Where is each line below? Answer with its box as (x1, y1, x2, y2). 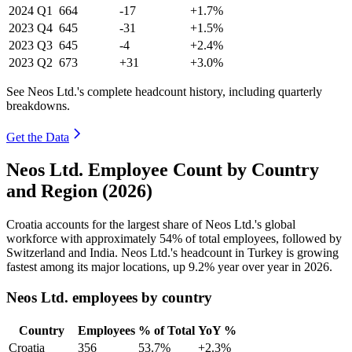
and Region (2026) (6, 181, 152, 202)
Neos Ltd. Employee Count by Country (6, 159, 319, 181)
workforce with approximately (6, 232, 159, 246)
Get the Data (6, 130, 69, 144)
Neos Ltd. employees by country (6, 289, 212, 306)
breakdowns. (6, 98, 70, 112)
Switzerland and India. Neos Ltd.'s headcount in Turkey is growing (6, 246, 339, 260)
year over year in (214, 260, 304, 274)
